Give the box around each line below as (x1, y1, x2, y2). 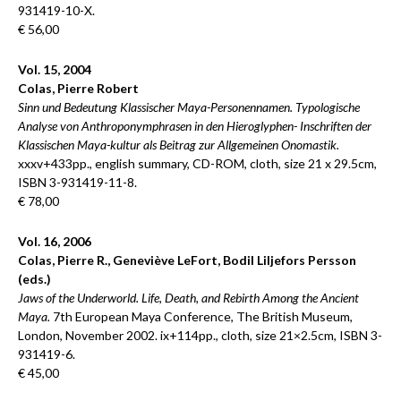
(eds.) (18, 271, 51, 286)
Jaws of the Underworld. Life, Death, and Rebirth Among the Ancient (18, 290, 359, 305)
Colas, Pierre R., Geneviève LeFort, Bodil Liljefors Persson (18, 252, 356, 268)
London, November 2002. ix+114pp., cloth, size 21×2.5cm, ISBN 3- (18, 328, 382, 343)
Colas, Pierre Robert (18, 81, 139, 96)
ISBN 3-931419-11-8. (18, 175, 137, 190)
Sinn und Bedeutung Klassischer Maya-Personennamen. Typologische (18, 99, 360, 115)
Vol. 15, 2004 (18, 62, 91, 77)
